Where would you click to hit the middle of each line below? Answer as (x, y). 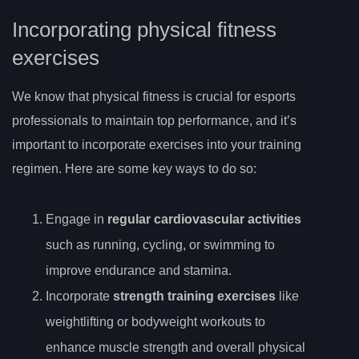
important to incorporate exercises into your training (157, 144)
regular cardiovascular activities (204, 219)
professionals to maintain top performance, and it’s (154, 120)
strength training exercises (194, 296)
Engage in (77, 219)
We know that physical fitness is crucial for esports (154, 96)
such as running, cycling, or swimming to (160, 244)
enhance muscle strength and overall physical (175, 347)
